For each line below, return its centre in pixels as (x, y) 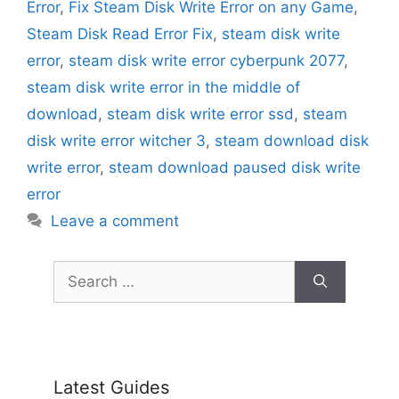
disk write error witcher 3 (116, 141)
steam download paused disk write (235, 168)
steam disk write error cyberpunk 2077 (206, 61)
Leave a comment (115, 221)
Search (77, 271)
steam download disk (292, 141)
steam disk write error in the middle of (163, 88)
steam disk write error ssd (200, 114)
